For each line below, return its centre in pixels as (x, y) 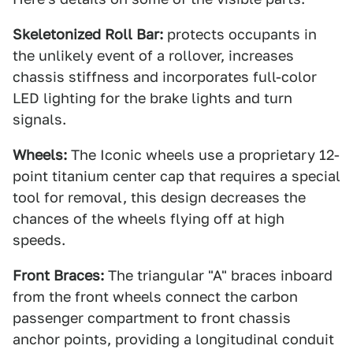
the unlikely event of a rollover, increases (153, 56)
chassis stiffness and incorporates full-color (165, 77)
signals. (39, 119)
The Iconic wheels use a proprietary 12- (203, 155)
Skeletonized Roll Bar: (88, 34)
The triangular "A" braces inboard (218, 275)
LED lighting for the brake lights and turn (152, 98)
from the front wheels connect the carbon (155, 297)
